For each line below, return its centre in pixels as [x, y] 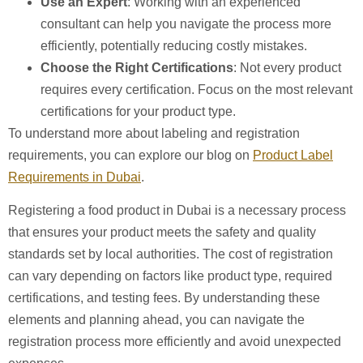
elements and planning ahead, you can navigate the [156, 320]
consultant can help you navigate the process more [186, 23]
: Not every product [287, 67]
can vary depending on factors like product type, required [170, 276]
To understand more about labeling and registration [154, 133]
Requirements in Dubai [75, 177]
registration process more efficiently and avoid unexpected [175, 342]
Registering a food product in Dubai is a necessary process [177, 211]
